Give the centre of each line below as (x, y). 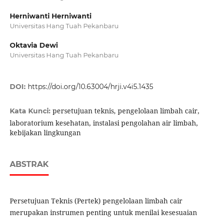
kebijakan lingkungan (45, 133)
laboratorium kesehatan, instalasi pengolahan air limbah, (104, 123)
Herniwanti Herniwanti (50, 16)
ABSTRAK (29, 164)
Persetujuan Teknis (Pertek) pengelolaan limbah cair (96, 201)
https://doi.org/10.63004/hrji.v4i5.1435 (90, 87)
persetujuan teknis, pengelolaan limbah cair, (126, 111)
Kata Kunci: (31, 111)
